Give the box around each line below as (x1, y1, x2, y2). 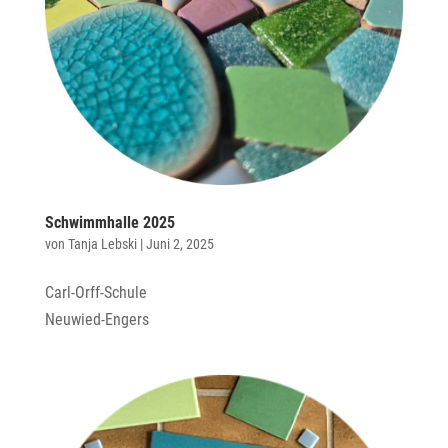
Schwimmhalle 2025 (44, 212, 175, 232)
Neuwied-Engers (44, 309, 149, 329)
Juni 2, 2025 (145, 235, 214, 252)
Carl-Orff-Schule (44, 282, 147, 302)
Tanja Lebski (67, 235, 137, 252)
